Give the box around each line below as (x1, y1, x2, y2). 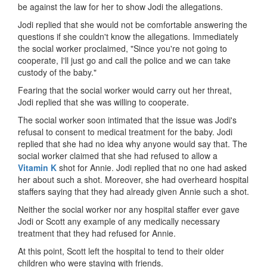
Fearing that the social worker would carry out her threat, (18, 83, 232, 96)
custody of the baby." (18, 66, 97, 78)
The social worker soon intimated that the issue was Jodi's (18, 113, 237, 126)
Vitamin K (18, 161, 57, 173)
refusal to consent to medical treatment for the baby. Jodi (18, 125, 232, 138)
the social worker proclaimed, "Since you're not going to (18, 42, 227, 54)
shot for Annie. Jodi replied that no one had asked (57, 161, 247, 173)
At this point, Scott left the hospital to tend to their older (18, 244, 224, 257)
